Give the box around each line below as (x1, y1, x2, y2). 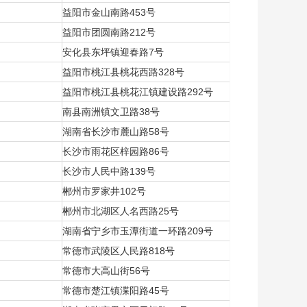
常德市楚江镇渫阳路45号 (62, 285, 172, 296)
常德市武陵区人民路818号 (62, 245, 177, 256)
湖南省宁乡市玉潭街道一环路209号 (62, 225, 216, 236)
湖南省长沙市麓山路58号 (62, 126, 172, 137)
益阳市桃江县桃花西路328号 (62, 66, 187, 77)
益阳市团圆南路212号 (62, 27, 158, 38)
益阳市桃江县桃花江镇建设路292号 (62, 86, 216, 97)
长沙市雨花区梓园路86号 (62, 146, 172, 157)
